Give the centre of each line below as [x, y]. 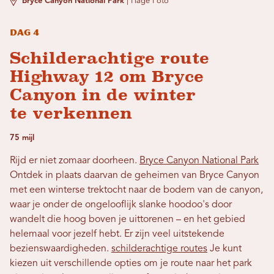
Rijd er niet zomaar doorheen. [75, 161]
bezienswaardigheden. [61, 249]
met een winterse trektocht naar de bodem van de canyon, [136, 190]
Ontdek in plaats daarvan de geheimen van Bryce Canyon [135, 176]
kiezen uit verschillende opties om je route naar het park [131, 264]
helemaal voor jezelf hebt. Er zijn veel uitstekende [117, 234]
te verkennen [71, 113]
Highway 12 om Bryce [107, 76]
